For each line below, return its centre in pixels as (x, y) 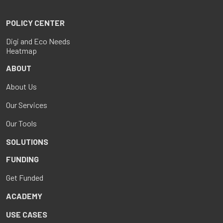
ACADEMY (24, 196)
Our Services (27, 105)
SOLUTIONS (27, 141)
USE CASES (27, 214)
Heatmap (21, 50)
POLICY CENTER (35, 22)
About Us (21, 86)
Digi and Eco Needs (38, 41)
